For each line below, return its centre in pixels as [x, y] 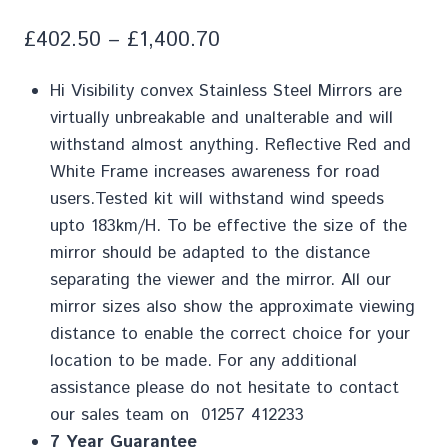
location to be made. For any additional [203, 360]
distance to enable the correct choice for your [229, 333]
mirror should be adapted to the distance [209, 252]
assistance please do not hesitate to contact [224, 387]
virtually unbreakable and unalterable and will [221, 117]
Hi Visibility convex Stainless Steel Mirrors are [225, 90]
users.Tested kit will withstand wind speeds [216, 198]
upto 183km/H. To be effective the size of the [228, 225]
